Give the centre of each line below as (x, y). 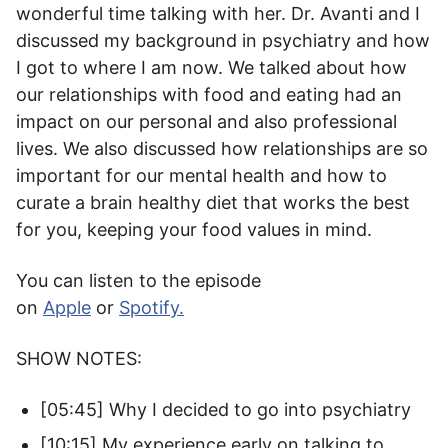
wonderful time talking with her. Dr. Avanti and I (218, 13)
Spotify (149, 307)
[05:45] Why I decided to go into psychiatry (225, 409)
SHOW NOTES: (79, 358)
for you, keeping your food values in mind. (194, 229)
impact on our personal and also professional (206, 121)
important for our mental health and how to (201, 175)
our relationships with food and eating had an (209, 94)
